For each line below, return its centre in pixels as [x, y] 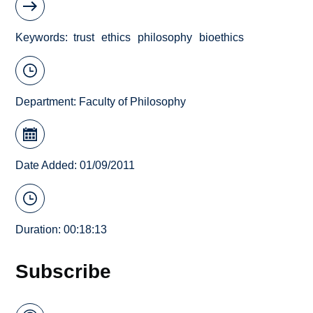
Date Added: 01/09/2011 [75, 166]
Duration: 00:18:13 [61, 229]
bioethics [222, 38]
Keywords [41, 38]
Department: [48, 101]
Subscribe [64, 271]
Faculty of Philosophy [133, 101]
